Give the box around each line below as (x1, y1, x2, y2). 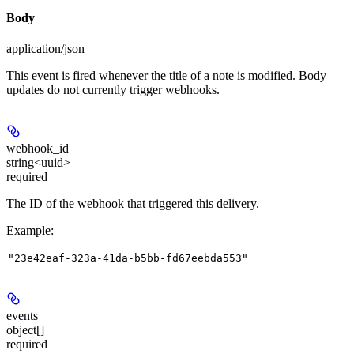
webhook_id (6, 141, 69, 155)
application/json (6, 41, 85, 55)
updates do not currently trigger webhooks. (6, 82, 220, 96)
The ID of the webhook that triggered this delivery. (6, 196, 259, 210)
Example (6, 223, 51, 237)
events (6, 308, 38, 322)
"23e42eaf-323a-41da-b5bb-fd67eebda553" (8, 251, 248, 264)
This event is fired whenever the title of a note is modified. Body (6, 68, 326, 82)
